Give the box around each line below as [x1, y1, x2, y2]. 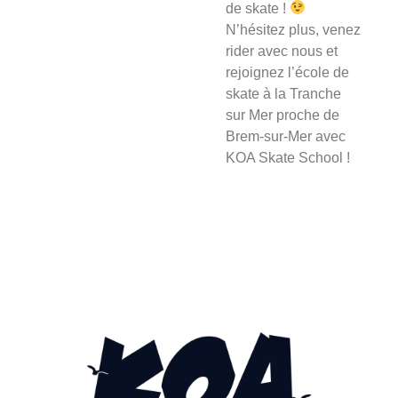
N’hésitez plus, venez [226, 21, 361, 37]
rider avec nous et [226, 43, 338, 59]
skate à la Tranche [226, 85, 341, 101]
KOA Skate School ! [226, 149, 350, 165]
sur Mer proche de [226, 107, 339, 123]
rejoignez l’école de [226, 64, 349, 80]
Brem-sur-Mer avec [226, 128, 346, 144]
